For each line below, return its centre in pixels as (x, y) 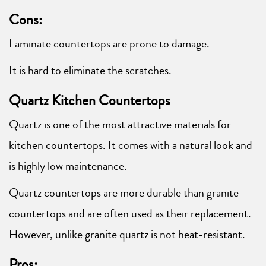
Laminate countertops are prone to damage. (109, 43)
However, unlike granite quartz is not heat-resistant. (127, 234)
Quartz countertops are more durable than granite (124, 192)
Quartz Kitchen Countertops (90, 100)
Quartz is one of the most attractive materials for (120, 124)
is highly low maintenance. (68, 166)
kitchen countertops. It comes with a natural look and (131, 145)
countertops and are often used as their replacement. (130, 213)
